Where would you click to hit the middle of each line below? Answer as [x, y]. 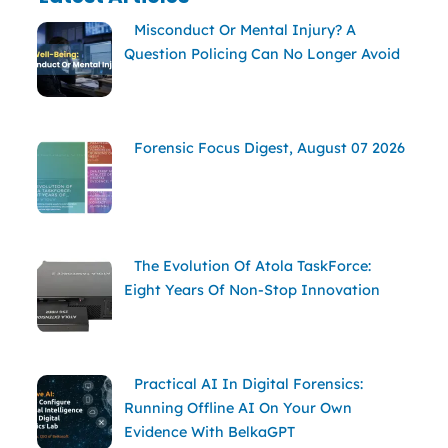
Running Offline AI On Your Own [237, 407]
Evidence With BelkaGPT [209, 431]
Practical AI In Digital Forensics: [248, 383]
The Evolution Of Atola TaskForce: [252, 265]
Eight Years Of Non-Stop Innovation [251, 289]
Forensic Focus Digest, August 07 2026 [269, 148]
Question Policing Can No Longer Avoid [261, 54]
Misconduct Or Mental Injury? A [244, 30]
